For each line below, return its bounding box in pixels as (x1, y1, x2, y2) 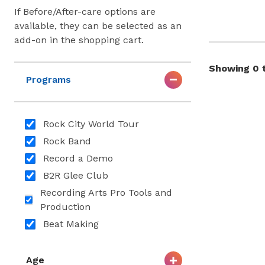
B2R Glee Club (43, 170, 108, 182)
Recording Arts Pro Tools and (40, 187, 173, 199)
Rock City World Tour (43, 118, 139, 130)
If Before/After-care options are (14, 5, 156, 17)
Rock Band (43, 135, 91, 147)
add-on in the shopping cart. (14, 34, 144, 46)
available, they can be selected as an (14, 20, 182, 31)
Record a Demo (43, 153, 113, 164)
